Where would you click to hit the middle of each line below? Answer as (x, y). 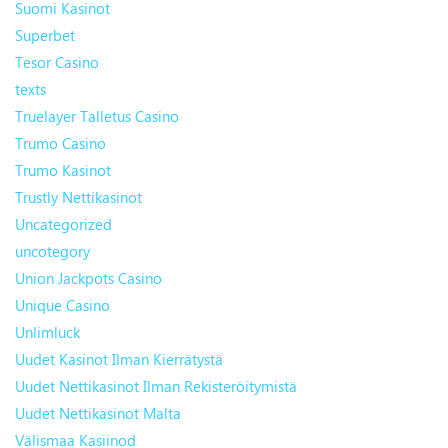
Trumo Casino (60, 143)
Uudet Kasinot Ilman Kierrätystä (119, 359)
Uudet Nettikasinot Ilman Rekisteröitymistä (156, 386)
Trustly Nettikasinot (78, 197)
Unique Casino (62, 305)
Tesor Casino (57, 62)
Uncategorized (63, 224)
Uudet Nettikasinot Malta (98, 413)
